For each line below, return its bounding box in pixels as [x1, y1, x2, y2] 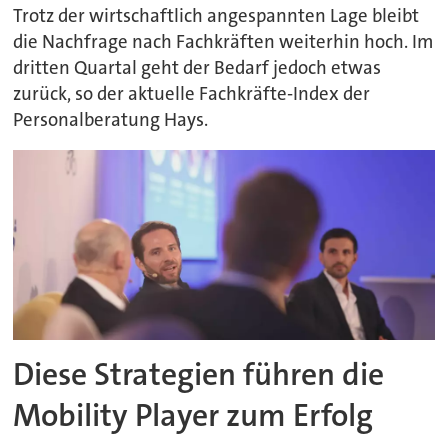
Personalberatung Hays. [13, 107, 209, 132]
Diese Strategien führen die [13, 354, 385, 396]
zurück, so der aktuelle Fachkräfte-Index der [13, 81, 371, 106]
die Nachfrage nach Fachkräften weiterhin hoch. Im [13, 29, 435, 54]
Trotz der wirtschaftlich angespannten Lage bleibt [13, 3, 420, 28]
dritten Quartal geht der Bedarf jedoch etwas [13, 55, 382, 80]
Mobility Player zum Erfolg [13, 395, 374, 437]
